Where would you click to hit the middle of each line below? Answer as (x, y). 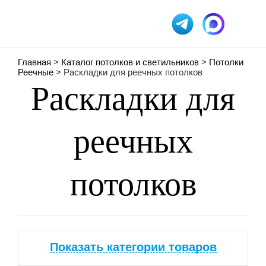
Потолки (226, 62)
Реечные (36, 72)
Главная (34, 62)
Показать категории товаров (133, 247)
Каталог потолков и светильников (130, 62)
